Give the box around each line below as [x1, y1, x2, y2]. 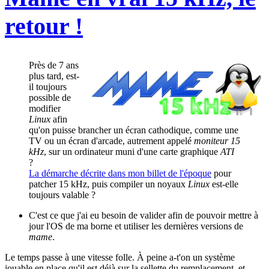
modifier [29, 103, 61, 113]
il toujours [29, 81, 67, 92]
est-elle [210, 178, 238, 189]
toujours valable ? [29, 189, 95, 200]
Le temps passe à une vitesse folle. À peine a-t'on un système [5, 252, 235, 262]
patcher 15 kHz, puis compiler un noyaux [29, 178, 188, 189]
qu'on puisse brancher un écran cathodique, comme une [29, 124, 238, 135]
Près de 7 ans [29, 59, 79, 70]
